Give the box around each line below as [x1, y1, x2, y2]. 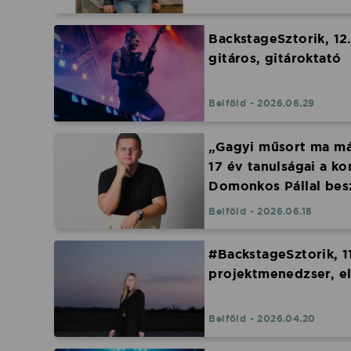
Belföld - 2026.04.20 [208, 313, 316, 326]
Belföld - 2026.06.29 [208, 97, 315, 110]
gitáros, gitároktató [208, 50, 342, 67]
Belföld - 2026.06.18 [208, 204, 313, 218]
